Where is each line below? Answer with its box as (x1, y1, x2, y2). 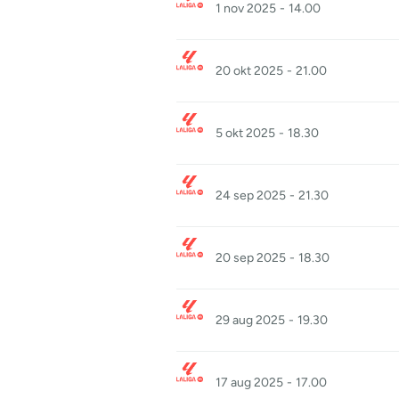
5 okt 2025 (216, 126, 275, 141)
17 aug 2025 (216, 375, 283, 390)
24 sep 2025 (216, 188, 286, 203)
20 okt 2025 (216, 63, 283, 78)
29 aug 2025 (216, 313, 285, 328)
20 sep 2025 (216, 250, 286, 265)
